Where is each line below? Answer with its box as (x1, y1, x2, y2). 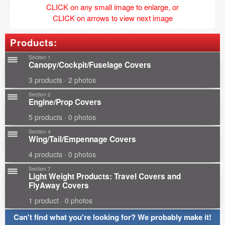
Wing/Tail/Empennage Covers (29, 134, 136, 145)
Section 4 (29, 128, 51, 135)
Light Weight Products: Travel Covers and (29, 171, 181, 182)
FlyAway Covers (29, 180, 89, 191)
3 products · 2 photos (29, 75, 96, 85)
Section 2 (29, 91, 51, 98)
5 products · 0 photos (29, 112, 96, 122)
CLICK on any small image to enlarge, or (46, 2, 179, 12)
